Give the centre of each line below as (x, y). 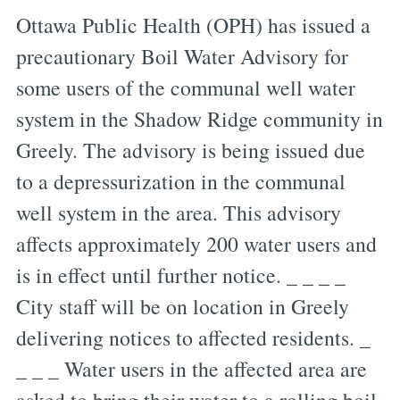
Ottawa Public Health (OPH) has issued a (193, 25)
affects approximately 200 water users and (196, 244)
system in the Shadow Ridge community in (199, 119)
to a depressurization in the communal (180, 182)
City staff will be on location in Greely (182, 307)
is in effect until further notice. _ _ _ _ (180, 275)
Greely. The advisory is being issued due (190, 150)
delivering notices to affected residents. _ (193, 338)
